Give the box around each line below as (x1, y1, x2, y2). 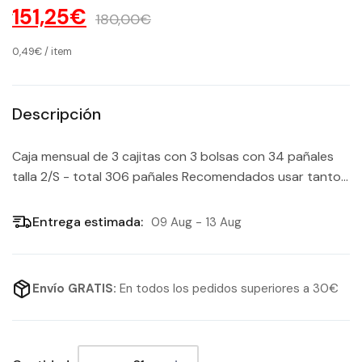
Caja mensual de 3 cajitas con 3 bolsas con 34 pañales (12, 147, 334, 165)
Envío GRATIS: (32, 280, 120, 297)
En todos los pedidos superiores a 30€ (120, 280, 339, 297)
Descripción (12, 103, 101, 124)
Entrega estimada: (32, 213, 143, 230)
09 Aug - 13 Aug (151, 214, 242, 230)
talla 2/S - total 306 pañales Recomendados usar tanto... (12, 167, 348, 185)
